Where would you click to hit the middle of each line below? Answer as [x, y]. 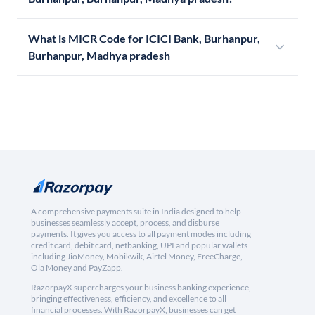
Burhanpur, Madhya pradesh [99, 56]
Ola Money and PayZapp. [77, 268]
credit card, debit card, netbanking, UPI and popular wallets [139, 245]
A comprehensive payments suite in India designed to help [136, 212]
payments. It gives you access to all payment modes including [141, 234]
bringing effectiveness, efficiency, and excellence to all [129, 299]
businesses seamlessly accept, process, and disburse [125, 223]
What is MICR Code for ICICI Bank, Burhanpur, [144, 39]
